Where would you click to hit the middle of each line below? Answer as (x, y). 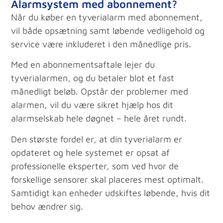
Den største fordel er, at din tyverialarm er (97, 139)
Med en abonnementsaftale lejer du (83, 65)
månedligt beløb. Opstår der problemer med (100, 92)
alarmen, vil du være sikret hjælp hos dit (92, 105)
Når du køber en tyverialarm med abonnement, (107, 17)
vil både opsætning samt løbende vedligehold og (108, 31)
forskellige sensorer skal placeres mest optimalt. (108, 179)
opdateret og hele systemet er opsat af (91, 152)
